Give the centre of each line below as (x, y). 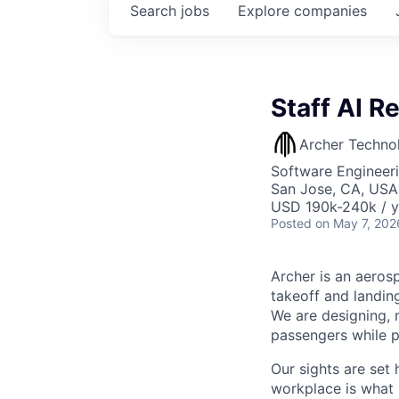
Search (155, 11)
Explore (266, 11)
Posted (291, 223)
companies (330, 11)
